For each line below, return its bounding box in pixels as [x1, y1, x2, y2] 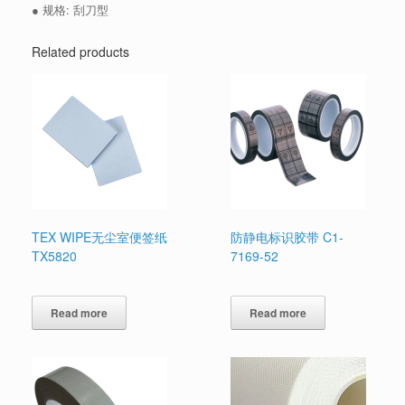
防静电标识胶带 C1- [231, 228, 344, 247]
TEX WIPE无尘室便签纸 [32, 228, 167, 247]
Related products [32, 42, 129, 61]
